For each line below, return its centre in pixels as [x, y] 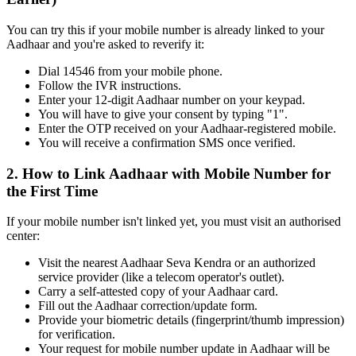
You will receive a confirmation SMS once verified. [167, 142]
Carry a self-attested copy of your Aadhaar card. [158, 292]
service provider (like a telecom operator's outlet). [161, 277]
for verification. [77, 335]
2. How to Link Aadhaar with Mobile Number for [168, 173]
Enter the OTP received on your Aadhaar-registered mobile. [187, 128]
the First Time [52, 191]
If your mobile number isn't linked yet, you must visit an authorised [174, 222]
